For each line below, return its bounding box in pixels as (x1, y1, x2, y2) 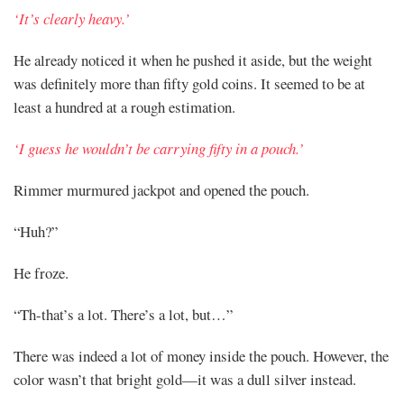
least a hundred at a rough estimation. (14, 96, 235, 117)
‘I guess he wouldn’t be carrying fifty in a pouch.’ (14, 137, 304, 159)
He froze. (14, 262, 69, 283)
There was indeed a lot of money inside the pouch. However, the (14, 344, 389, 366)
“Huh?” (14, 220, 58, 242)
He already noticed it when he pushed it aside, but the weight (14, 49, 372, 70)
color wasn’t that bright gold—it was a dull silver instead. (14, 368, 356, 390)
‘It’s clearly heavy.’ (14, 7, 130, 29)
